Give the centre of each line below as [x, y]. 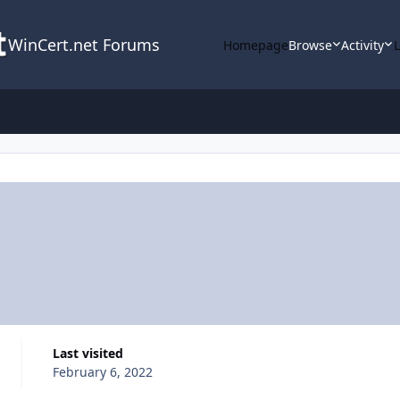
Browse [310, 45]
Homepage [255, 45]
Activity [363, 45]
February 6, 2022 [102, 371]
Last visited [91, 353]
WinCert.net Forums [83, 45]
